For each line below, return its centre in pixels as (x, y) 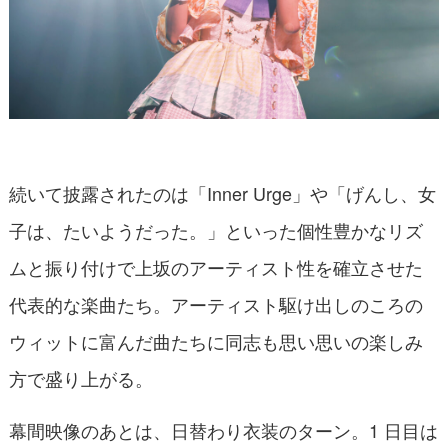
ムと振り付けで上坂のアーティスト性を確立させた (215, 267)
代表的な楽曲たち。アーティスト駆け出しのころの (215, 304)
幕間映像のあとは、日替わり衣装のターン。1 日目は (223, 430)
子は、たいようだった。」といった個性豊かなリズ (215, 230)
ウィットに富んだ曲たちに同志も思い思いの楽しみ (215, 341)
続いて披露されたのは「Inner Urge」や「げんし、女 (222, 193)
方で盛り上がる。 (80, 378)
